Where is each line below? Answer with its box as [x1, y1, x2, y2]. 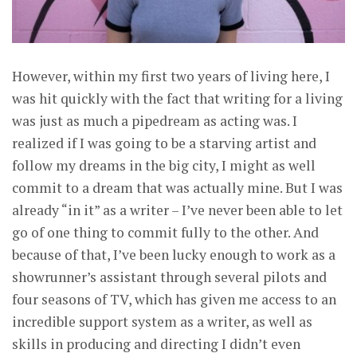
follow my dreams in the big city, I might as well [12, 155, 316, 175]
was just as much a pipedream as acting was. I [12, 111, 297, 130]
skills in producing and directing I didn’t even [12, 334, 300, 353]
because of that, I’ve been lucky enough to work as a [12, 245, 335, 264]
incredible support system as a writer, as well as [12, 312, 312, 331]
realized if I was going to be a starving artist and [12, 133, 316, 152]
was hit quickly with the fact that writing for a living [12, 88, 343, 108]
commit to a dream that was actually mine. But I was [12, 178, 343, 197]
